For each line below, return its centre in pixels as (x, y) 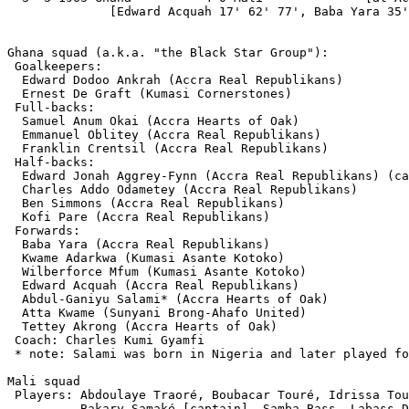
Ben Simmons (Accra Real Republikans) (146, 203)
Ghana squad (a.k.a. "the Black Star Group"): (168, 52)
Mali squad (44, 381)
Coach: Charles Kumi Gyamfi (106, 340)
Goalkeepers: (55, 66)
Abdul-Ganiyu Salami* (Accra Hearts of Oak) (168, 299)
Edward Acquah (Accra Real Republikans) (153, 285)
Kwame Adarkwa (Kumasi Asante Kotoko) (146, 257)
